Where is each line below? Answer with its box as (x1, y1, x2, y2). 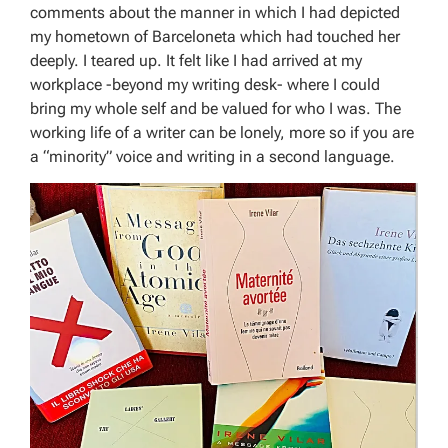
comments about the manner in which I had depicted (30, 2, 400, 22)
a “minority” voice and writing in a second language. (30, 146, 395, 166)
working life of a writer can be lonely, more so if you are (30, 122, 414, 142)
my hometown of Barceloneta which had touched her (30, 26, 400, 46)
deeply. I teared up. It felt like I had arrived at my (30, 50, 362, 70)
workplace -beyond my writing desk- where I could (30, 74, 380, 94)
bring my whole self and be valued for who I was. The (30, 98, 401, 118)
